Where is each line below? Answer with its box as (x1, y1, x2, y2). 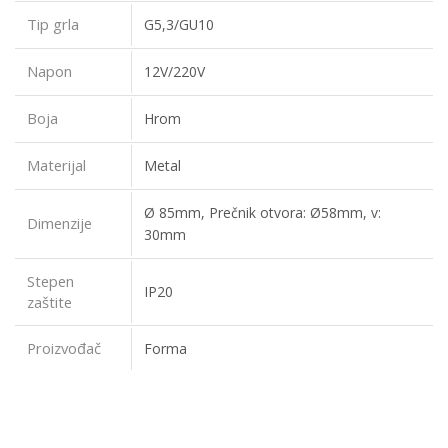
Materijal (27, 155, 86, 175)
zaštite (27, 292, 72, 312)
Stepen (27, 271, 74, 291)
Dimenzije (27, 213, 92, 233)
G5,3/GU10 (144, 15, 214, 34)
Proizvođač (27, 338, 101, 358)
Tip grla (27, 14, 79, 34)
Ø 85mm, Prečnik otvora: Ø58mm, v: (144, 203, 381, 222)
